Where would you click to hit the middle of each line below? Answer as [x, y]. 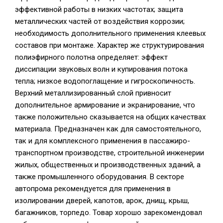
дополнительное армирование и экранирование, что [105, 105]
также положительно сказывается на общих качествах [110, 117]
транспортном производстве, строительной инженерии [110, 153]
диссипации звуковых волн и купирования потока [101, 69]
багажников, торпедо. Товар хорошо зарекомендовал [109, 213]
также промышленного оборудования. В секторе [100, 177]
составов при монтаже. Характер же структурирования [110, 45]
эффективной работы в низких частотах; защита [99, 9]
